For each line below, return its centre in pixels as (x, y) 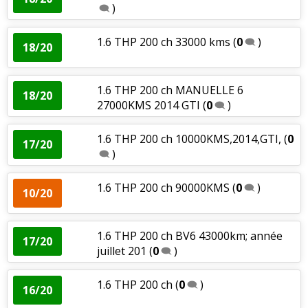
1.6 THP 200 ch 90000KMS (163, 187)
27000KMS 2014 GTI (150, 105)
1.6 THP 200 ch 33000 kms (163, 42)
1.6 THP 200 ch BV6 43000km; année (189, 235)
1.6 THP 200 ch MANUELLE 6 (170, 90)
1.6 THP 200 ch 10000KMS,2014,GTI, (189, 139)
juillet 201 (121, 251)
